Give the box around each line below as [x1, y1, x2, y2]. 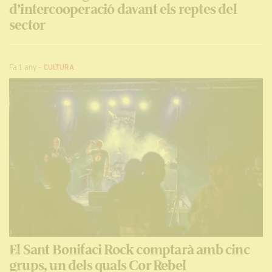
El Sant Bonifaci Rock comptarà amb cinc [9, 239, 250, 260]
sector [9, 14, 46, 35]
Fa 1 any [9, 63, 36, 73]
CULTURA [44, 63, 75, 73]
